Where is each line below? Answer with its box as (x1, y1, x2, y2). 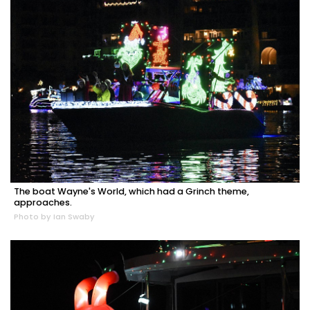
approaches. (14, 197, 72, 209)
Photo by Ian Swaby (14, 211, 95, 223)
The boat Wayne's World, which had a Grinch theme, (14, 185, 249, 198)
